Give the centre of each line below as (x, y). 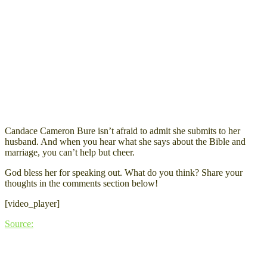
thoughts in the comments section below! (81, 183)
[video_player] (32, 203)
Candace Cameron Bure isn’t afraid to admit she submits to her (122, 131)
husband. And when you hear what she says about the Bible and (125, 141)
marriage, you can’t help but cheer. (70, 152)
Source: (19, 223)
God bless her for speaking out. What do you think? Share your (124, 172)
